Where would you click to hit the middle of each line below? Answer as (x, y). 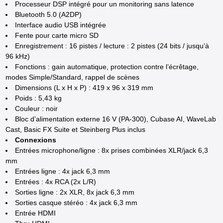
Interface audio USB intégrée (61, 25)
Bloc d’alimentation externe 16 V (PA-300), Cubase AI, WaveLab (116, 119)
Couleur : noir (37, 108)
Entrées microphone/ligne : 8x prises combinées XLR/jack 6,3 (112, 150)
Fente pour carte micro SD (57, 35)
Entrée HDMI (36, 213)
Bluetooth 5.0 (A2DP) (49, 14)
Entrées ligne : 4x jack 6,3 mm (63, 171)
